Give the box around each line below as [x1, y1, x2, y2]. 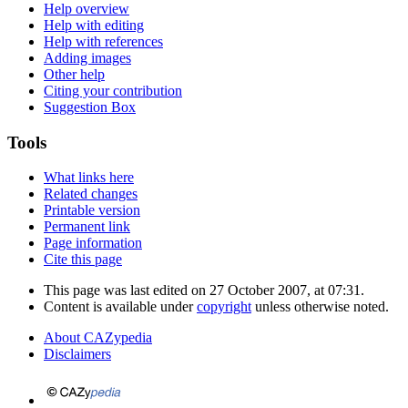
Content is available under [44, 299, 197, 315]
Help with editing [44, 17, 144, 34]
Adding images [44, 50, 131, 66]
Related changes [44, 186, 138, 202]
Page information [44, 235, 142, 251]
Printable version [44, 202, 140, 219]
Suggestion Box [44, 99, 136, 116]
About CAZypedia [44, 330, 152, 346]
